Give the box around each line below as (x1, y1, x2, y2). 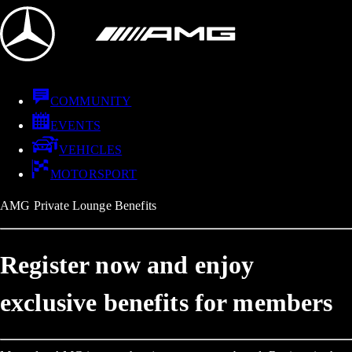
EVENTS (50, 119, 101, 132)
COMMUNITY (50, 94, 132, 108)
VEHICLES (59, 143, 123, 156)
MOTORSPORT (50, 167, 137, 181)
